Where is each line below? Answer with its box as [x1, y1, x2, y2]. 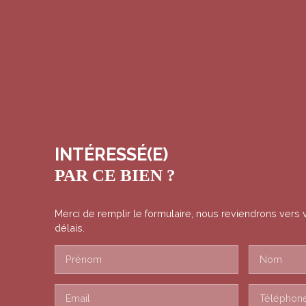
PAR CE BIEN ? [55, 166, 176, 185]
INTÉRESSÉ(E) [55, 144, 168, 165]
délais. [55, 222, 85, 234]
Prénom [66, 253, 102, 266]
